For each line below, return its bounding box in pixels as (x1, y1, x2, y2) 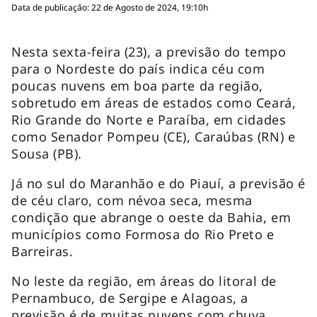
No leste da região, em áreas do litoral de (11, 272, 277, 289)
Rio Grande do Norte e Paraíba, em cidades (11, 110, 287, 128)
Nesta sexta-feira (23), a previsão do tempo (11, 42, 287, 60)
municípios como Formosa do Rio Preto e (11, 225, 275, 243)
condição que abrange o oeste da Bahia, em (11, 208, 292, 226)
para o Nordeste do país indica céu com (11, 59, 265, 77)
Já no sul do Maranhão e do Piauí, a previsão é (11, 174, 306, 192)
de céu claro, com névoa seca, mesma (11, 191, 253, 209)
